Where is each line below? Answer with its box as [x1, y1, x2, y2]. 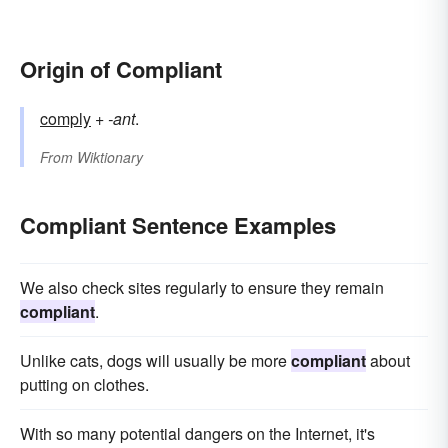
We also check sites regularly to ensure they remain [20, 276, 384, 300]
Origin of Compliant [20, 53, 222, 86]
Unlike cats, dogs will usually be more [20, 349, 291, 373]
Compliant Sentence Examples [20, 209, 336, 242]
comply [40, 107, 91, 131]
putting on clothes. [20, 373, 149, 397]
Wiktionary [77, 147, 143, 168]
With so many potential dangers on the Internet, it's [20, 422, 375, 446]
